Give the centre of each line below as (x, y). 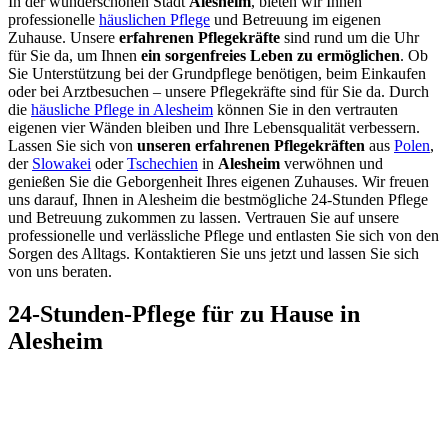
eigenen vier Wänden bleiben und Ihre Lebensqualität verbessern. (214, 127)
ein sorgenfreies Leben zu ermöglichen (270, 55)
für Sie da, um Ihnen (74, 55)
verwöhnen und (331, 163)
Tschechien (162, 163)
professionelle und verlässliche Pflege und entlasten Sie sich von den (223, 235)
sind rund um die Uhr (349, 37)
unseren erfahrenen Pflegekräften (251, 145)
